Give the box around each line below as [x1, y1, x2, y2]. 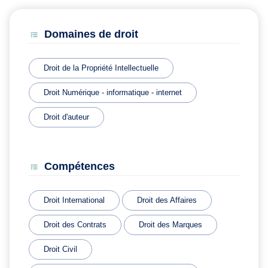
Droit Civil [44, 245, 77, 254]
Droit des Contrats [44, 220, 106, 230]
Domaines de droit [44, 28, 138, 41]
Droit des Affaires [137, 196, 197, 205]
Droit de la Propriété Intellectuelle [44, 63, 159, 73]
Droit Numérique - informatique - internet [44, 88, 182, 98]
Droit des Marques [139, 220, 202, 230]
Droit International [44, 196, 105, 205]
